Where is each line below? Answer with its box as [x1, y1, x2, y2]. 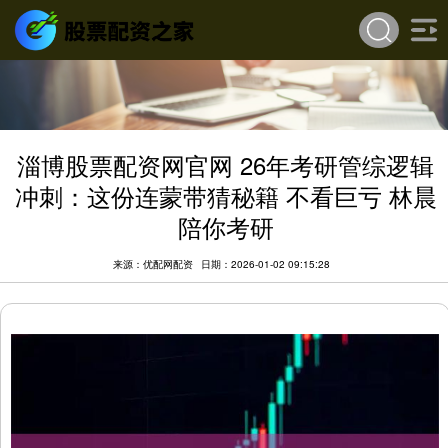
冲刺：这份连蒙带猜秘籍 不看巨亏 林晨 [14, 179, 437, 213]
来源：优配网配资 [113, 257, 196, 271]
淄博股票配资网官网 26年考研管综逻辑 [17, 148, 435, 182]
